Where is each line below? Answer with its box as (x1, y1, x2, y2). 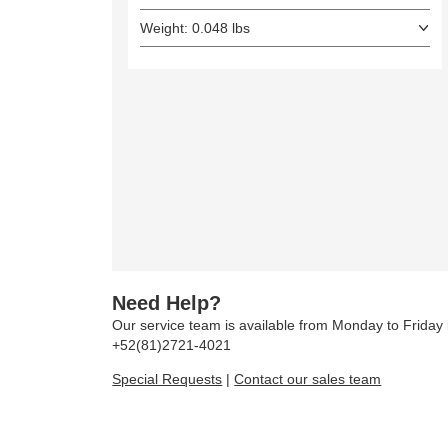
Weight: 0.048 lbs (140, 20, 251, 37)
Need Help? (112, 291, 222, 314)
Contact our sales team (234, 370, 382, 387)
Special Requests (112, 370, 223, 387)
